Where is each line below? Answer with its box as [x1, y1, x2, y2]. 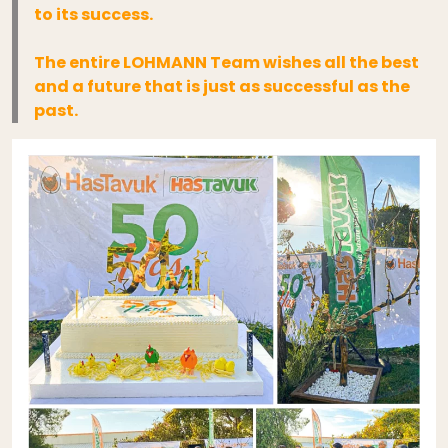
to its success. [34, 3, 154, 27]
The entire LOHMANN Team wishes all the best [34, 51, 420, 75]
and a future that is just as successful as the [34, 75, 411, 99]
